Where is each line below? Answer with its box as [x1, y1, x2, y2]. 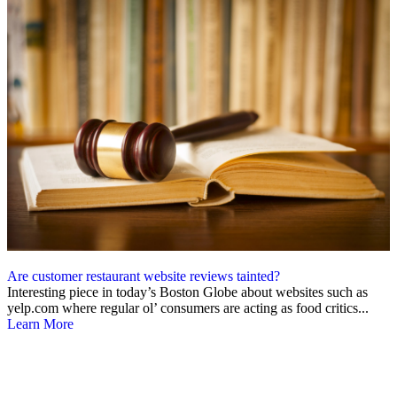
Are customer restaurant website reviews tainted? [7, 269, 280, 284]
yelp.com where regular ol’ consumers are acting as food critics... [7, 300, 369, 316]
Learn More [7, 316, 74, 332]
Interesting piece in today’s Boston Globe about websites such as [7, 284, 368, 300]
